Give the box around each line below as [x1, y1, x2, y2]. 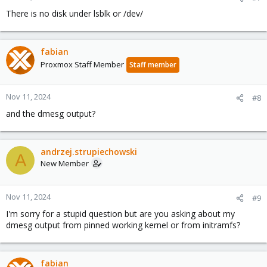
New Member [41, 158, 89, 169]
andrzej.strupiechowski [41, 146, 137, 157]
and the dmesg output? [6, 108, 95, 119]
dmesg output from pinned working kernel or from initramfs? [6, 219, 240, 231]
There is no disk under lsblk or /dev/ [6, 8, 143, 19]
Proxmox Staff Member [41, 59, 124, 70]
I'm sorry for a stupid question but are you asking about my [6, 208, 235, 219]
